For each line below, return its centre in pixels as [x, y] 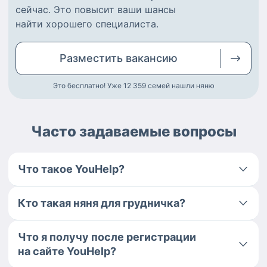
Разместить [92, 58]
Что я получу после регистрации [107, 237]
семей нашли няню [181, 86]
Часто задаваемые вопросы [133, 132]
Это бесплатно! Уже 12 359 [99, 86]
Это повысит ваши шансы [115, 10]
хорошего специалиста [101, 24]
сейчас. [33, 10]
